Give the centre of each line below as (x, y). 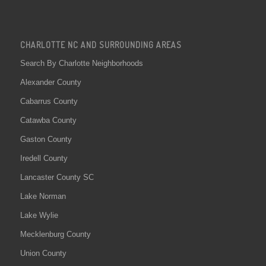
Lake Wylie (39, 215)
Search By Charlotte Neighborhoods (81, 63)
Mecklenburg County (55, 234)
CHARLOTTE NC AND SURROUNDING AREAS (101, 44)
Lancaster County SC (57, 177)
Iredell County (44, 158)
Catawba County (48, 120)
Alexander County (50, 82)
